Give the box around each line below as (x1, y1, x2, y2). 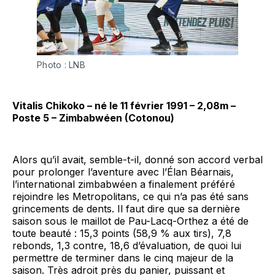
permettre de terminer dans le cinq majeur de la (12, 251, 233, 264)
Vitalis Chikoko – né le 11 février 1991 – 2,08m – (12, 99, 236, 112)
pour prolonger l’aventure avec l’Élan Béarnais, (12, 165, 234, 178)
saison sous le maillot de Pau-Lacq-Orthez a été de (12, 214, 249, 227)
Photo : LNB (37, 59, 85, 70)
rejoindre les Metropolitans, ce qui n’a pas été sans (12, 190, 249, 203)
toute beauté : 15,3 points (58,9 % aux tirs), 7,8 (12, 227, 231, 239)
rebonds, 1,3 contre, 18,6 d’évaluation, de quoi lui (12, 239, 241, 252)
